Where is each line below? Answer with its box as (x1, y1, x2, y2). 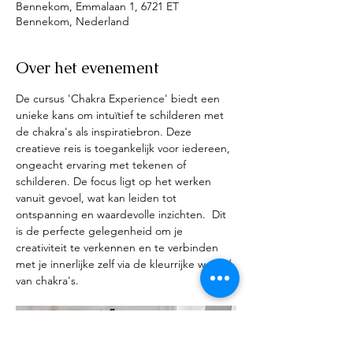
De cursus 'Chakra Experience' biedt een (16, 91, 223, 106)
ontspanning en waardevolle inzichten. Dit (16, 207, 229, 221)
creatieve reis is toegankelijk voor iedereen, (16, 141, 233, 155)
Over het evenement (16, 58, 159, 78)
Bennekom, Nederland (16, 14, 129, 28)
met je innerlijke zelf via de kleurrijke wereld (16, 257, 235, 271)
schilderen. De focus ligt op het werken (16, 174, 214, 188)
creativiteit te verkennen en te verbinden (16, 240, 221, 255)
